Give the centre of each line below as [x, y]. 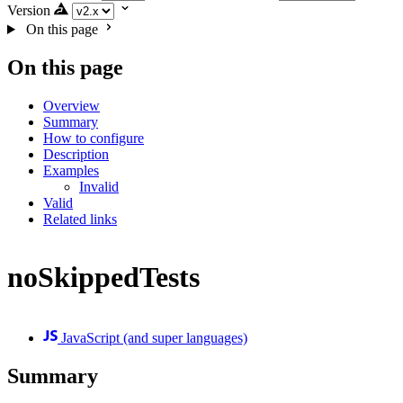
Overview [72, 105]
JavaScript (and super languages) [152, 337]
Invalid [99, 186]
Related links [80, 219]
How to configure [94, 138]
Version [29, 10]
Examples [71, 170]
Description [76, 154]
